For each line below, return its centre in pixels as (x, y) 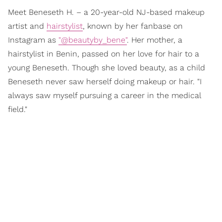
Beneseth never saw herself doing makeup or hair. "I (105, 82)
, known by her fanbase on (133, 26)
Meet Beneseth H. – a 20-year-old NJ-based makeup (106, 12)
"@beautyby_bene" (93, 40)
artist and (27, 26)
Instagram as (33, 40)
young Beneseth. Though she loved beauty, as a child (107, 68)
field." (18, 109)
